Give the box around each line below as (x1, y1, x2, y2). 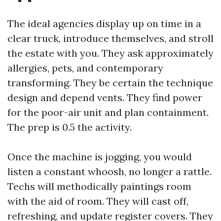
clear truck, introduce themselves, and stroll (7, 32, 214, 45)
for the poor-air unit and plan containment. (7, 106, 209, 119)
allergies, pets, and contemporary (7, 62, 163, 74)
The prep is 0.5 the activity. (7, 121, 132, 134)
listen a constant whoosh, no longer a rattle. (7, 165, 212, 178)
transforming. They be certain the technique (7, 76, 213, 89)
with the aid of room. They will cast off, (7, 195, 188, 208)
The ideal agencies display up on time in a (7, 17, 201, 30)
